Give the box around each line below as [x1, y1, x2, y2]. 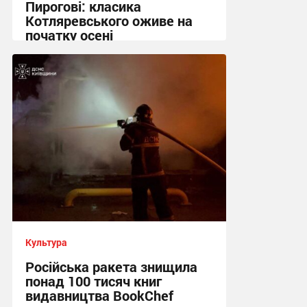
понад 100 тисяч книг [25, 271, 162, 290]
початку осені [25, 25, 113, 44]
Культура [25, 235, 67, 249]
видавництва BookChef [25, 286, 173, 304]
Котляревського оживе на [25, 11, 193, 29]
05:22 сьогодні [25, 63, 92, 77]
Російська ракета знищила [25, 257, 197, 275]
